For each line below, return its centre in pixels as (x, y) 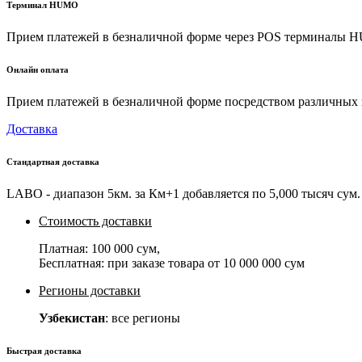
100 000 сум (124, 249)
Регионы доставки (90, 291)
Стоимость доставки (95, 221)
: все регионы (143, 318)
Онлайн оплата (38, 70)
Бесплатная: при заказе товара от (131, 263)
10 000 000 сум (264, 263)
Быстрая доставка (44, 351)
